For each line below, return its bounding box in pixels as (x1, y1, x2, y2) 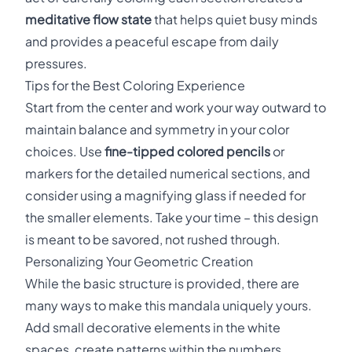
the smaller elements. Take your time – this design (25, 209, 318, 225)
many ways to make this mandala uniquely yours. (25, 297, 312, 313)
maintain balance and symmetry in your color (25, 121, 289, 137)
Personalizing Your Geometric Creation (25, 253, 253, 269)
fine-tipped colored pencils (104, 143, 270, 159)
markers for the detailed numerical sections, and (25, 165, 310, 181)
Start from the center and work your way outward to (25, 99, 326, 115)
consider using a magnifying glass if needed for (25, 187, 306, 203)
